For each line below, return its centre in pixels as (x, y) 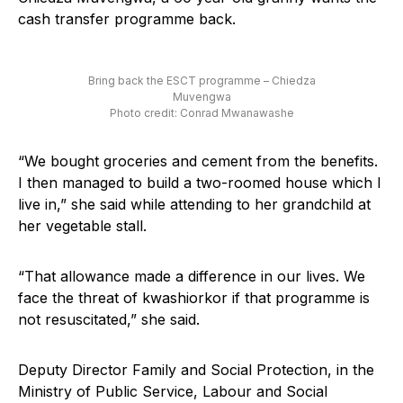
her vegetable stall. (82, 226)
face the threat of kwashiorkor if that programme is (194, 298)
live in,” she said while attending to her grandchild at (194, 205)
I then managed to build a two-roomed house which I (200, 183)
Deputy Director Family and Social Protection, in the (196, 370)
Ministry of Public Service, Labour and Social (173, 392)
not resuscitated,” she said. (109, 320)
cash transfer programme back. (127, 19)
